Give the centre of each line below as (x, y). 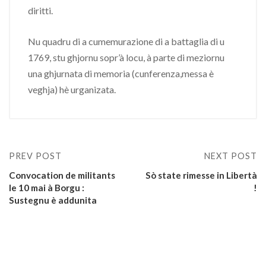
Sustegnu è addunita (53, 200)
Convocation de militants (62, 175)
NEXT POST (231, 156)
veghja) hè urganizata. (72, 89)
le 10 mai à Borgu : (47, 188)
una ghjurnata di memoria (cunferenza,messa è (121, 73)
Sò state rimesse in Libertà (201, 175)
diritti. (40, 10)
